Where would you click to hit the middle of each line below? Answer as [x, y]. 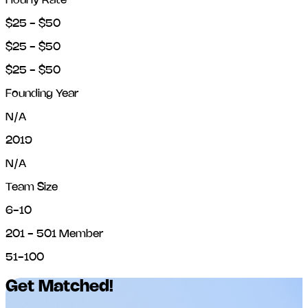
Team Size [32, 188]
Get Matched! [59, 287]
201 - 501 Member [55, 234]
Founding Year [42, 94]
